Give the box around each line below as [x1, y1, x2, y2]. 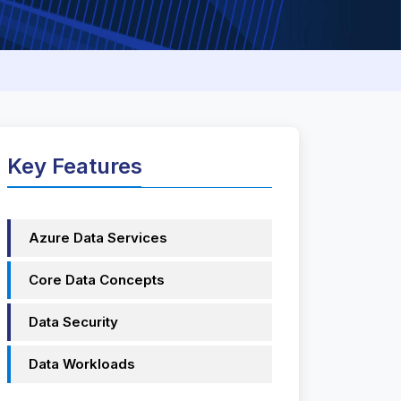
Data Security [29, 313, 118, 330]
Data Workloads [29, 355, 135, 372]
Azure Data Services [29, 229, 167, 246]
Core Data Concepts [29, 271, 165, 288]
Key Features [7, 153, 142, 179]
